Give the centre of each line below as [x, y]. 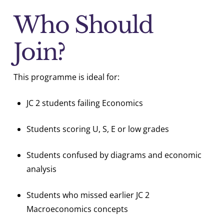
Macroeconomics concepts [77, 209]
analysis [42, 169]
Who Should [83, 25]
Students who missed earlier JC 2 [88, 195]
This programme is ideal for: [66, 77]
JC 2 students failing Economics [85, 103]
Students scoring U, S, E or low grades [98, 129]
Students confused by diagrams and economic [114, 155]
